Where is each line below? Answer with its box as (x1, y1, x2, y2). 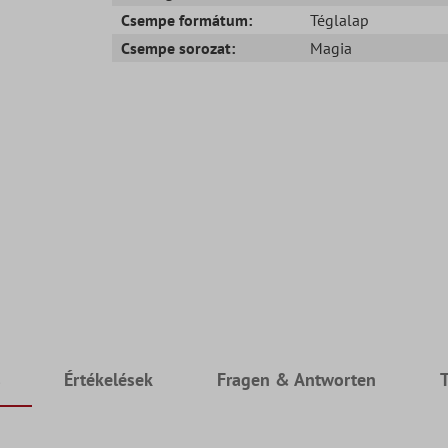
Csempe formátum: (121, 9, 253, 30)
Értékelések (64, 368, 154, 392)
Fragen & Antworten (217, 368, 376, 392)
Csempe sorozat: (121, 37, 236, 58)
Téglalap (309, 9, 369, 30)
